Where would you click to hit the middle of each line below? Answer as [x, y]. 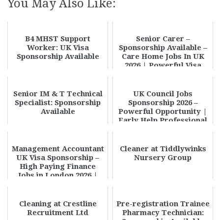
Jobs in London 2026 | [58, 175]
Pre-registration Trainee [163, 204]
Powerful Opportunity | [163, 111]
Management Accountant [58, 149]
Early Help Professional [163, 120]
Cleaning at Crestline [58, 204]
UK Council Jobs [163, 94]
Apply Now [58, 184]
